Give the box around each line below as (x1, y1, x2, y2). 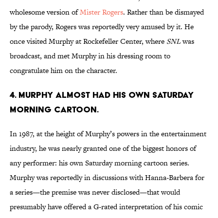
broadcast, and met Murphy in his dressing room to (10, 51, 170, 61)
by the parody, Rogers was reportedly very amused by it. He (10, 21, 194, 32)
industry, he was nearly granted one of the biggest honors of (10, 143, 196, 154)
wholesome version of (10, 7, 80, 18)
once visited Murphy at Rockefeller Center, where (10, 36, 164, 47)
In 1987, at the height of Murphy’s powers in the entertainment (10, 128, 206, 139)
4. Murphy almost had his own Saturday (10, 90, 194, 100)
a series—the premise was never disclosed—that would (10, 187, 180, 198)
